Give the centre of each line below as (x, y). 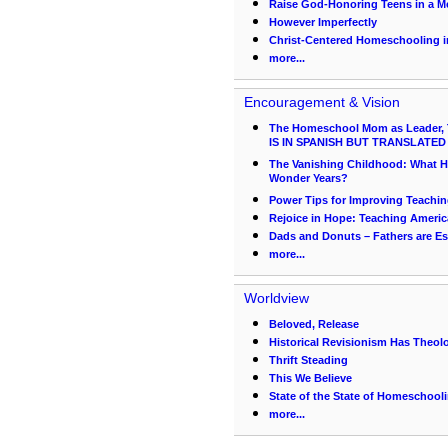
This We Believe (310, 378)
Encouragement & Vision (322, 102)
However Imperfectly (323, 22)
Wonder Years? (308, 180)
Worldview (276, 298)
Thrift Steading (308, 360)
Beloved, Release (314, 324)
